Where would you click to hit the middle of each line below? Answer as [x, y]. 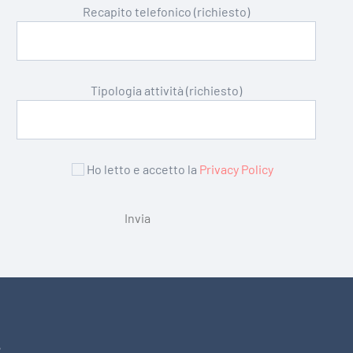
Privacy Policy [236, 169]
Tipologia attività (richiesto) [166, 91]
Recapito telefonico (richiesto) [166, 12]
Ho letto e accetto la [143, 169]
